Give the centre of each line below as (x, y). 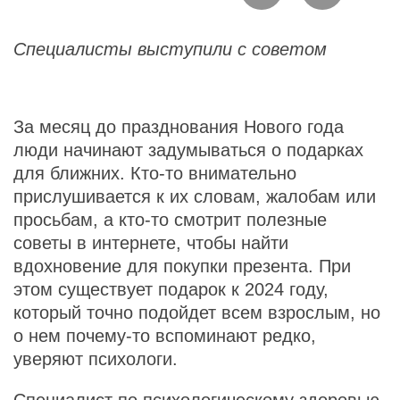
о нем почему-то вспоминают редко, (165, 335)
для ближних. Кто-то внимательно (155, 173)
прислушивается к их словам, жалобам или (195, 196)
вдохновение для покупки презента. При (182, 266)
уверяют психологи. (96, 358)
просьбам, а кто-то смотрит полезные (170, 219)
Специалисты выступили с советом (170, 49)
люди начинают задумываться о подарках (188, 150)
